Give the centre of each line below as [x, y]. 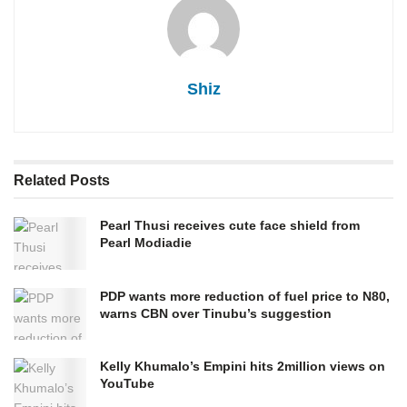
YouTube [127, 383]
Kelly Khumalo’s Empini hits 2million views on [243, 366]
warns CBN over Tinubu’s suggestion [216, 313]
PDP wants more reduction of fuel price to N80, [245, 296]
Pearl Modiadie [146, 243]
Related [40, 181]
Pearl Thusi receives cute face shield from [230, 226]
